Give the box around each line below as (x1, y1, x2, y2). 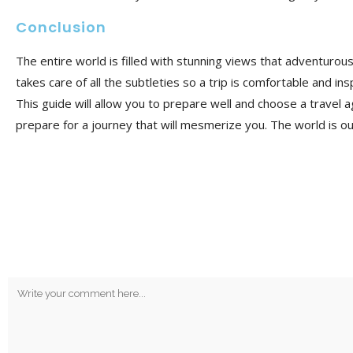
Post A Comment (8, 244, 193, 270)
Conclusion (16, 17, 106, 37)
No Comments (8, 178, 164, 204)
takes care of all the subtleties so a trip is (16, 73, 240, 90)
